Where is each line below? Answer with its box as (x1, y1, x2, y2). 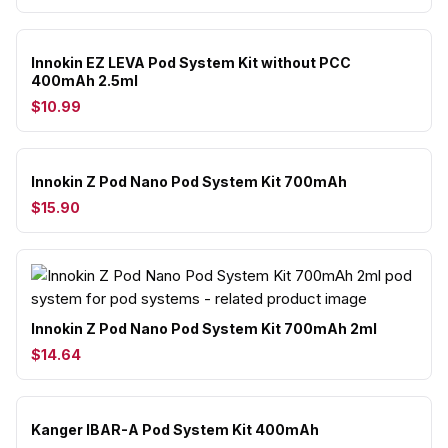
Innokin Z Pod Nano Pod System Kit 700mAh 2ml (31, 320, 377, 337)
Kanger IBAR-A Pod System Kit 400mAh (31, 421, 319, 438)
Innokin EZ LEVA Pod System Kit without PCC (31, 54, 351, 71)
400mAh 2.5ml (31, 72, 138, 89)
